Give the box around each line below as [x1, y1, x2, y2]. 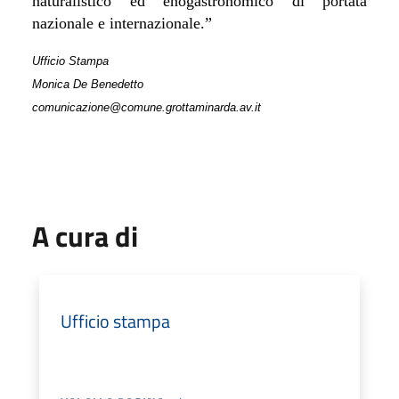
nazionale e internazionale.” [32, 13, 212, 32]
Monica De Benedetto [32, 77, 143, 91]
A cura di [32, 214, 138, 257]
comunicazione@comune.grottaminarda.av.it [32, 100, 261, 114]
